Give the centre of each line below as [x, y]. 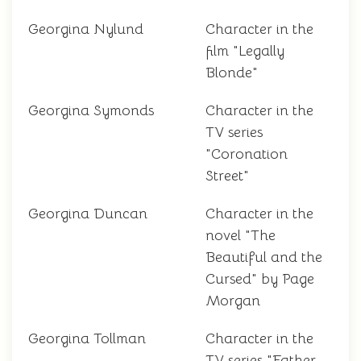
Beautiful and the [264, 257]
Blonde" [232, 73]
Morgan [233, 301]
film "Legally [245, 51]
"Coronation [247, 154]
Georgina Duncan [88, 214]
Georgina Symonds [91, 111]
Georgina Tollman [87, 339]
